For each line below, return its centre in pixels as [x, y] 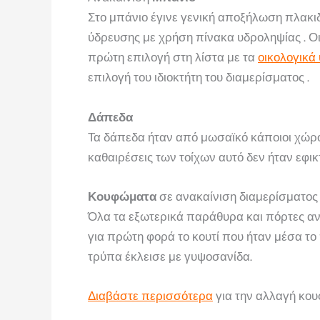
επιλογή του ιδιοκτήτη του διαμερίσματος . [199, 77]
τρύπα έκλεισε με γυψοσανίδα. [170, 256]
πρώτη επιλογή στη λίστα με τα [173, 57]
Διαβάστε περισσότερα [150, 295]
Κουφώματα [122, 196]
